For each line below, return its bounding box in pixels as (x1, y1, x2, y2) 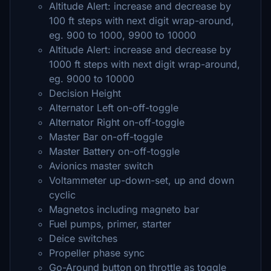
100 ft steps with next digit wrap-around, (49, 15, 234, 27)
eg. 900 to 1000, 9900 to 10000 (49, 29, 196, 41)
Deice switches (49, 232, 117, 244)
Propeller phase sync (49, 247, 145, 259)
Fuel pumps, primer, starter (49, 218, 171, 230)
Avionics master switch (49, 160, 153, 172)
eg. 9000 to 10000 (49, 73, 134, 85)
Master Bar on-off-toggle (49, 131, 163, 143)
